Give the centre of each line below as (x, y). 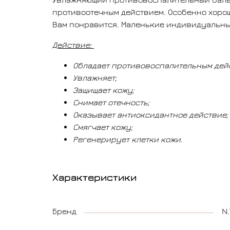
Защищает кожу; (103, 90)
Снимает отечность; (111, 102)
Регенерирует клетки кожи (127, 139)
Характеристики (94, 177)
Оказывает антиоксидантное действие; (150, 115)
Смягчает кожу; (103, 127)
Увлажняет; (95, 78)
